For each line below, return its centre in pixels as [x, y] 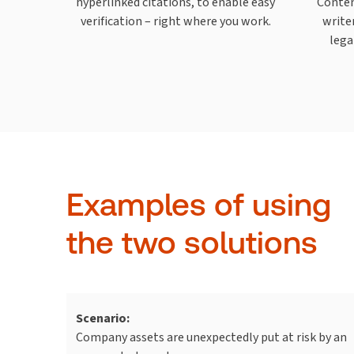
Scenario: [103, 318]
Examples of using [199, 204]
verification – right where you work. [175, 21]
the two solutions [192, 242]
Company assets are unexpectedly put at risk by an [211, 337]
